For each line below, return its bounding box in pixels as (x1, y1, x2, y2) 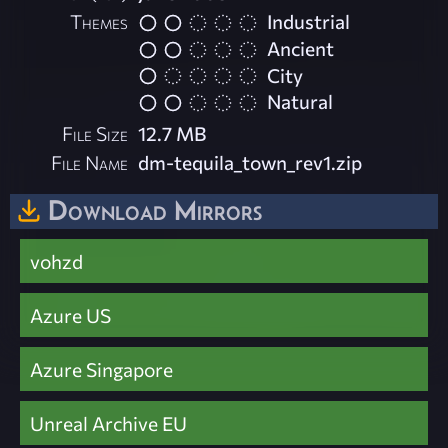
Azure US (30, 303, 111, 328)
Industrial (267, 9, 351, 34)
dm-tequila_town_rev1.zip (138, 149, 363, 174)
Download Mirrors (48, 193, 262, 226)
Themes (70, 9, 129, 34)
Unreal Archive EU (30, 411, 187, 436)
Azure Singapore (30, 357, 173, 382)
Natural (267, 89, 334, 114)
